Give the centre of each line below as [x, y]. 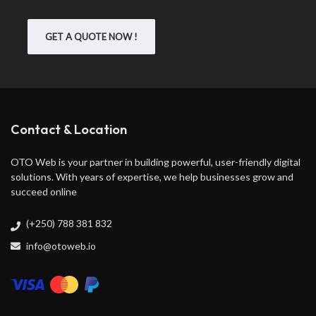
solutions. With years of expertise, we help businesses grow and [152, 177]
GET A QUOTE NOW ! [91, 36]
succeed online [44, 192]
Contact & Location [69, 130]
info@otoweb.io [61, 246]
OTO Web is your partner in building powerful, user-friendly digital [156, 162]
